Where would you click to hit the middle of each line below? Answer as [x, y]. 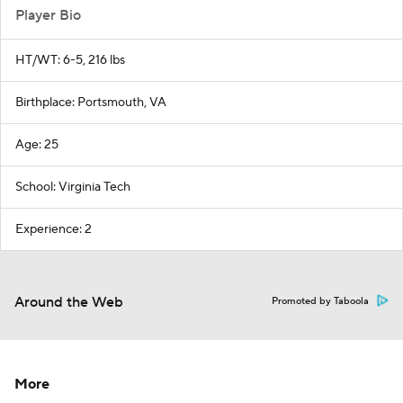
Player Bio [48, 15]
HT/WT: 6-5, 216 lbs [70, 60]
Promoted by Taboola [320, 301]
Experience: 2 [54, 229]
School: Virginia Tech [73, 187]
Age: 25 [37, 144]
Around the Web [69, 302]
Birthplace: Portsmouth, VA [91, 102]
